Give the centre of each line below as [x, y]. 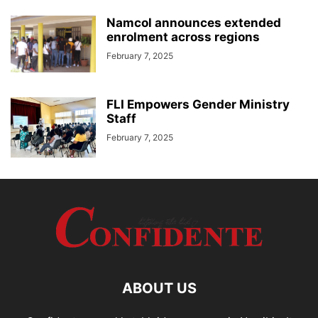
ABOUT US [159, 288]
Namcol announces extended [194, 23]
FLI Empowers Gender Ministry [198, 104]
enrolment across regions [183, 37]
